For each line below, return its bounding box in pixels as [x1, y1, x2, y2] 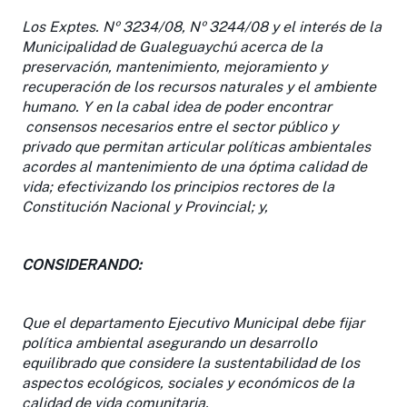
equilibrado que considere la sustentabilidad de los [22, 353, 360, 372]
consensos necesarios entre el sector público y [22, 117, 338, 135]
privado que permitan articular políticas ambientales [22, 137, 371, 155]
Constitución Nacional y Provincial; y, [22, 197, 268, 215]
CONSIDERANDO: [22, 255, 142, 273]
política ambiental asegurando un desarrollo [22, 333, 317, 352]
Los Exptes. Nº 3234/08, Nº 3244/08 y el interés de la [22, 17, 382, 35]
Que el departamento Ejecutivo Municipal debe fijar [22, 313, 364, 332]
